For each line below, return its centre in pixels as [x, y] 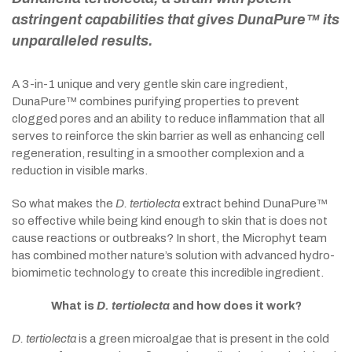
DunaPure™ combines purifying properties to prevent [156, 101]
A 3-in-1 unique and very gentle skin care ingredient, [150, 84]
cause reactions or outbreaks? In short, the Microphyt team [169, 238]
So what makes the [64, 203]
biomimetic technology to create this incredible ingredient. [168, 273]
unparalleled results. [82, 41]
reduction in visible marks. [80, 170]
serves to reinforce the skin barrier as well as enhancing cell [168, 136]
